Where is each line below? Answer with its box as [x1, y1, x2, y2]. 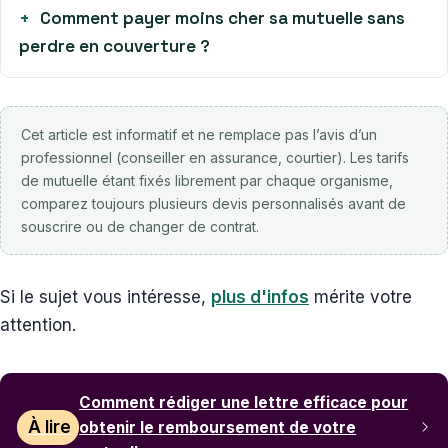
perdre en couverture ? [19, 34, 210, 57]
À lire [27, 417, 71, 438]
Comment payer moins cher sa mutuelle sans [40, 6, 405, 29]
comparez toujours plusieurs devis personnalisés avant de [21, 194, 406, 212]
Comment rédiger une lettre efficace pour [79, 392, 409, 412]
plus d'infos [211, 286, 309, 307]
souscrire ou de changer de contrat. [21, 217, 259, 235]
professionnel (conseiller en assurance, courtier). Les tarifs [21, 148, 409, 166]
